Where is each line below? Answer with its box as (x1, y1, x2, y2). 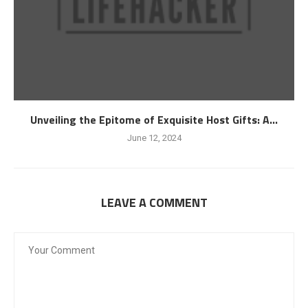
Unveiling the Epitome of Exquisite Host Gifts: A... (30, 111, 278, 128)
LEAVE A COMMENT (100, 192, 208, 212)
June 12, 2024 (126, 132, 181, 143)
